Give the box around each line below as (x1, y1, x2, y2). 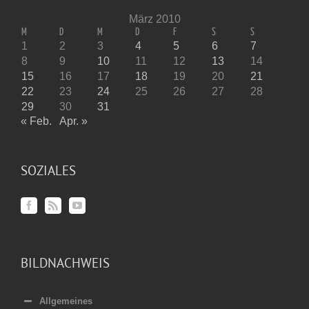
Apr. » (59, 114, 88, 127)
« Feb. (21, 114, 52, 127)
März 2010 (128, 12, 181, 25)
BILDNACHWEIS (21, 254, 110, 271)
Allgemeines (39, 295, 92, 306)
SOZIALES (21, 161, 76, 179)
